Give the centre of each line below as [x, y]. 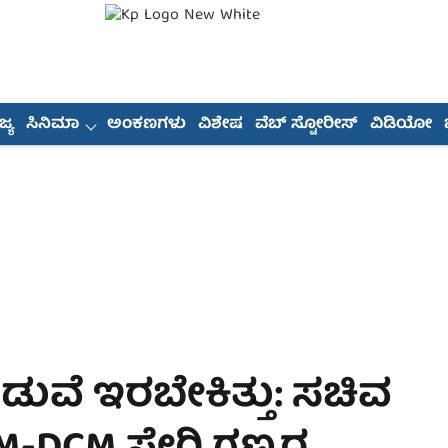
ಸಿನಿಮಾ [52, 125]
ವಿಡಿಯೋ [400, 125]
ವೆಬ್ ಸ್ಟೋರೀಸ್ [306, 125]
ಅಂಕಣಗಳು [146, 125]
